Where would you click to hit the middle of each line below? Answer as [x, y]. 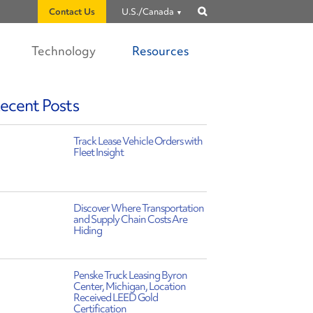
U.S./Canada [148, 12]
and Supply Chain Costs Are [130, 219]
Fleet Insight [98, 152]
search [219, 20]
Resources [160, 51]
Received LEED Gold [115, 298]
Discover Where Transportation [138, 208]
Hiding [87, 231]
